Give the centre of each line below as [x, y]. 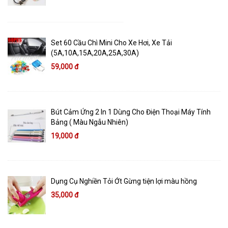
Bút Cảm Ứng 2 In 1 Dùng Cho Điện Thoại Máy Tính [131, 112]
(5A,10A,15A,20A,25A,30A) [95, 53]
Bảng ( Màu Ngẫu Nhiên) [90, 122]
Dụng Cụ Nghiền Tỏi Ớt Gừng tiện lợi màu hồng [124, 181]
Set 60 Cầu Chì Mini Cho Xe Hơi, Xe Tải [111, 43]
